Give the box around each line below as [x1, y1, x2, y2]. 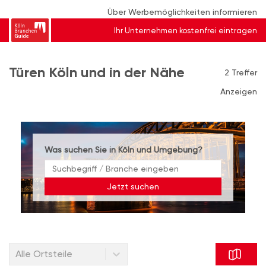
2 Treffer [224, 68, 257, 77]
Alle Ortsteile [15, 248, 72, 259]
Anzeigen [220, 87, 257, 96]
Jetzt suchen [107, 181, 159, 191]
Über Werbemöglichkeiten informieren [107, 7, 257, 17]
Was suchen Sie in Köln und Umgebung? [45, 145, 202, 154]
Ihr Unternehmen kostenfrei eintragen [114, 26, 257, 35]
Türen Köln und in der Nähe [9, 64, 185, 81]
